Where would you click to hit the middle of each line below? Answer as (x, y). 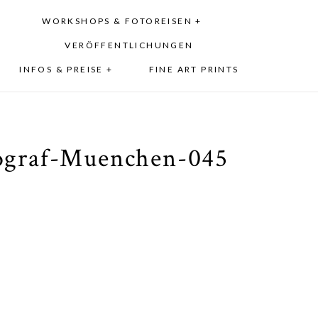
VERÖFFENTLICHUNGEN (129, 45)
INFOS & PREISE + (66, 70)
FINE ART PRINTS (194, 70)
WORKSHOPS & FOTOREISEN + (122, 21)
